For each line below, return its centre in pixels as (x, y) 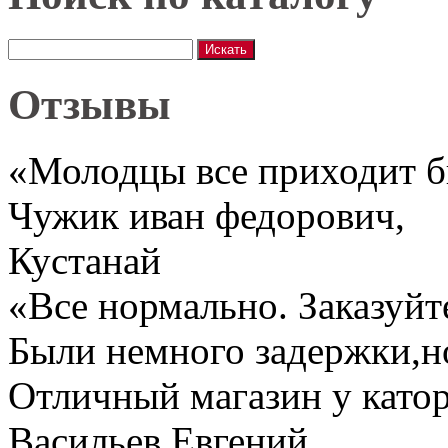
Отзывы (89, 104)
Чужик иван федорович (201, 216)
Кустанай (84, 261)
